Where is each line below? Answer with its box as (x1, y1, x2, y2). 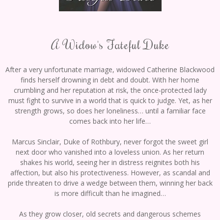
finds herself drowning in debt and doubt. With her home (21, 75, 199, 85)
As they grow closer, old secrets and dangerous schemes (19, 209, 201, 219)
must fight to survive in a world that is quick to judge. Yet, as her (8, 96, 212, 106)
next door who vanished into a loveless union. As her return (16, 147, 204, 157)
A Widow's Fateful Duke (51, 36, 169, 53)
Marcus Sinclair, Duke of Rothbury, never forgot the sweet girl (12, 137, 208, 147)
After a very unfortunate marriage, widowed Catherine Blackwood (5, 65, 215, 75)
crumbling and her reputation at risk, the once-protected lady (13, 85, 207, 95)
